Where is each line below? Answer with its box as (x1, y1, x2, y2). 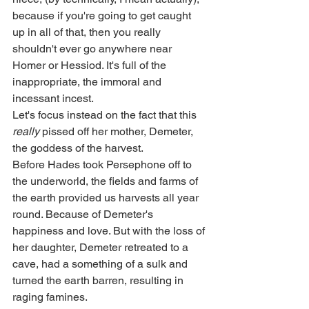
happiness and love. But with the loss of (12, 224, 208, 238)
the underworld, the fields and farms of (12, 175, 201, 188)
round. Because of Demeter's (12, 208, 156, 221)
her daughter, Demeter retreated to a (12, 241, 191, 255)
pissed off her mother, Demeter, (39, 125, 196, 139)
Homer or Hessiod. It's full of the (12, 59, 169, 72)
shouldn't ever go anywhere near (12, 42, 175, 56)
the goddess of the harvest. (12, 141, 146, 155)
